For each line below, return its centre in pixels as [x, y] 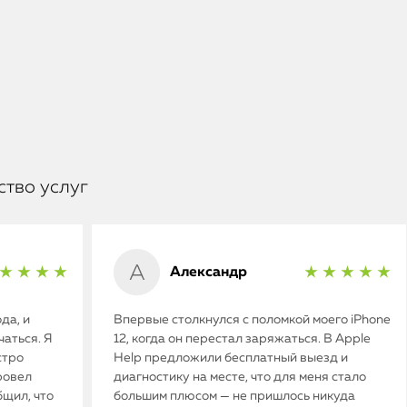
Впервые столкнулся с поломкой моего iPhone [252, 319]
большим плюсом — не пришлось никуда [234, 396]
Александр [208, 272]
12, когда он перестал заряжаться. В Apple [242, 338]
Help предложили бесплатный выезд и [230, 357]
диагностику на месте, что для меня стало [239, 377]
